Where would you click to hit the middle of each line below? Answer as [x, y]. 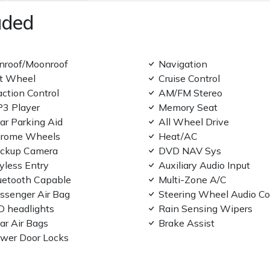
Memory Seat [188, 108]
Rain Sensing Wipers [205, 209]
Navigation [183, 64]
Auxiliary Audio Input [204, 165]
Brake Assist [186, 223]
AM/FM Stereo [190, 93]
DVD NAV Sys [190, 151]
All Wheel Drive [193, 122]
